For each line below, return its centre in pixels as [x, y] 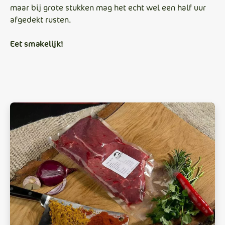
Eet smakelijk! [37, 44]
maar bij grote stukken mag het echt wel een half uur [108, 8]
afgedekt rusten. [41, 20]
